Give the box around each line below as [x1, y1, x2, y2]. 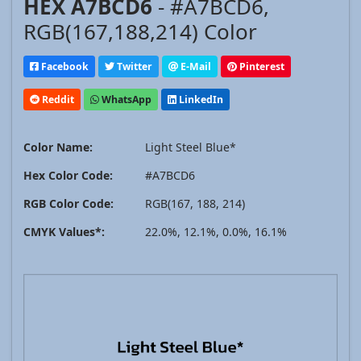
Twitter [114, 59, 152, 73]
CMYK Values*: [23, 224, 105, 240]
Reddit [39, 92, 74, 106]
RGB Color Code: [23, 196, 114, 212]
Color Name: [23, 139, 93, 156]
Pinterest [237, 59, 284, 73]
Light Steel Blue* [145, 139, 236, 156]
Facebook [39, 59, 89, 73]
